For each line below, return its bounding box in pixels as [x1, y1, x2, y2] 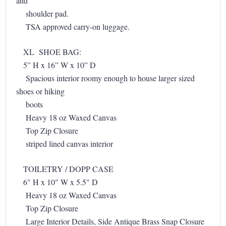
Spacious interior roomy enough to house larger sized [16, 73, 195, 84]
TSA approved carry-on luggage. [16, 21, 130, 32]
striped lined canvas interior [16, 138, 113, 149]
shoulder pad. [16, 8, 139, 19]
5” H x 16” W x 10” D [16, 60, 96, 71]
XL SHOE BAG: [16, 46, 86, 58]
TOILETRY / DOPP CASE [16, 163, 114, 175]
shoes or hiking [16, 86, 102, 97]
